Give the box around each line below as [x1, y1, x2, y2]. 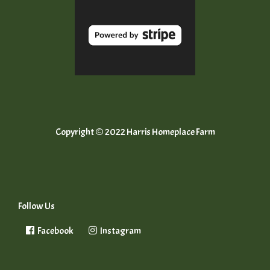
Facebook [36, 225, 74, 237]
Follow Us [18, 200, 55, 213]
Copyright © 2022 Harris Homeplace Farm [55, 126, 215, 139]
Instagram [99, 225, 141, 237]
